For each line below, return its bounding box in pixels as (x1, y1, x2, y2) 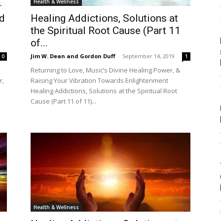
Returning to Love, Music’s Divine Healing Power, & (31, 66, 180, 74)
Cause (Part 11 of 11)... (31, 97, 96, 106)
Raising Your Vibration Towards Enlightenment (31, 76, 168, 85)
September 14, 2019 (122, 52, 175, 60)
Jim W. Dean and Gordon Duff (31, 52, 115, 60)
